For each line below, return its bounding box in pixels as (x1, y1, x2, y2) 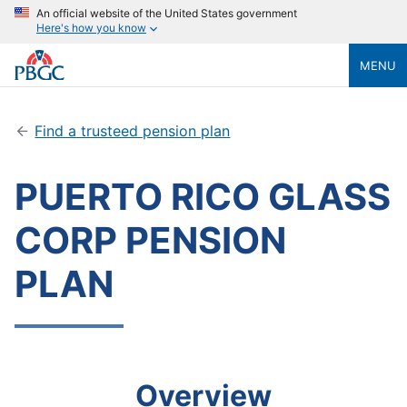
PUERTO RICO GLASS (15, 174, 391, 219)
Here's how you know (36, 21, 146, 35)
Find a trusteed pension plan (35, 122, 231, 140)
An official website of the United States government (36, 6, 297, 20)
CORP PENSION (15, 218, 286, 263)
